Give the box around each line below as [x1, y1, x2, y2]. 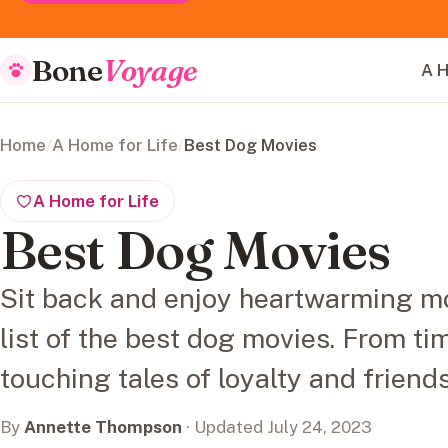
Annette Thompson [24, 417, 182, 438]
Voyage [102, 51, 199, 89]
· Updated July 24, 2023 [182, 417, 372, 438]
